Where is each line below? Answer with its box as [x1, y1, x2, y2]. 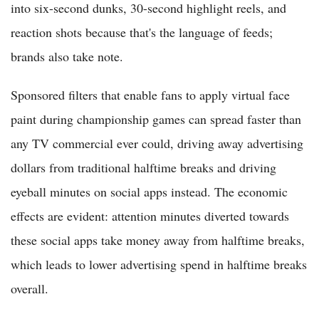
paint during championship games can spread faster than [11, 110, 301, 127]
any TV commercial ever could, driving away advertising [11, 134, 303, 152]
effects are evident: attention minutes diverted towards [11, 206, 289, 224]
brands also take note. [11, 47, 123, 65]
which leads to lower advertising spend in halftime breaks [11, 255, 307, 273]
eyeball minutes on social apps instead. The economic [11, 182, 288, 200]
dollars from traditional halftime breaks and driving [11, 158, 276, 176]
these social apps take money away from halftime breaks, [11, 231, 305, 249]
